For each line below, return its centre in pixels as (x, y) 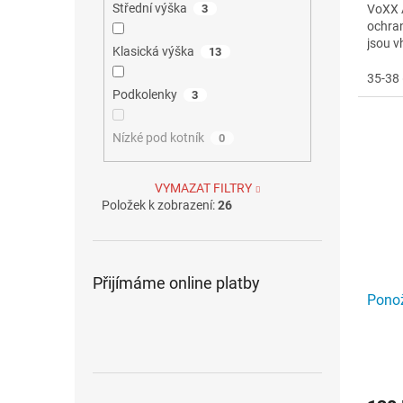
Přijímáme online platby (176, 282)
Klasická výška (153, 52)
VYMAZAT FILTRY (203, 188)
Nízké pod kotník (158, 138)
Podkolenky (144, 95)
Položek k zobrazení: (160, 205)
